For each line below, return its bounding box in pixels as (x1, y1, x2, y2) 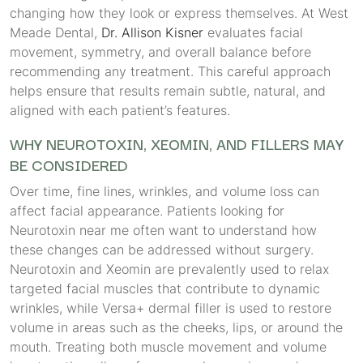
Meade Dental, (10, 24, 101, 41)
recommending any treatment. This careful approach (10, 63, 331, 79)
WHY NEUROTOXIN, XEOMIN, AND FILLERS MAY (10, 131, 344, 156)
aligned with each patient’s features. (10, 102, 230, 118)
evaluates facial (203, 24, 303, 41)
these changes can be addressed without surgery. (10, 241, 314, 258)
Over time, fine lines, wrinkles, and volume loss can (10, 183, 319, 199)
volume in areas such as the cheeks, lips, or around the (10, 319, 343, 335)
